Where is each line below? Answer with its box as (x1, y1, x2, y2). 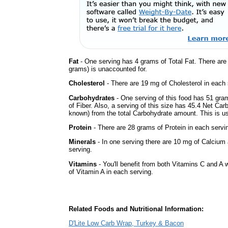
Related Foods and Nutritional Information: (69, 205, 204, 213)
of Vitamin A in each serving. (69, 167, 153, 176)
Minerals (69, 138, 96, 146)
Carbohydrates (69, 94, 115, 102)
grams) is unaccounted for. (69, 65, 147, 73)
